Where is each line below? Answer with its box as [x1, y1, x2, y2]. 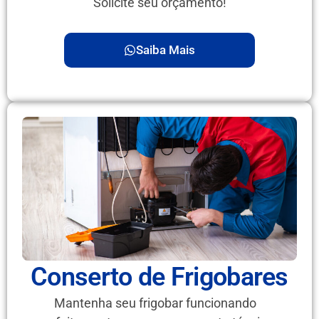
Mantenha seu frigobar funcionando [54, 296, 257, 311]
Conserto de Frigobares [31, 262, 288, 293]
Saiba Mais [136, 43, 195, 58]
